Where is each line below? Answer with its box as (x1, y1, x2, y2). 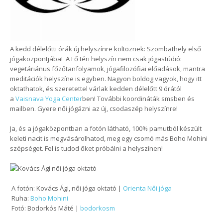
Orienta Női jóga (123, 184, 172, 193)
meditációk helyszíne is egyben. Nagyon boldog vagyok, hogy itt (10, 74, 202, 83)
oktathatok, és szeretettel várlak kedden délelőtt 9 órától (10, 84, 182, 93)
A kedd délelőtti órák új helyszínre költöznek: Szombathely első (10, 44, 201, 53)
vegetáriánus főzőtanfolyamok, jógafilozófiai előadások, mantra (10, 64, 205, 73)
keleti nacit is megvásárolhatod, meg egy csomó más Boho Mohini (10, 134, 208, 143)
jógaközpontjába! (10, 54, 64, 63)
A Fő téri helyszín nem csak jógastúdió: (64, 54, 182, 63)
